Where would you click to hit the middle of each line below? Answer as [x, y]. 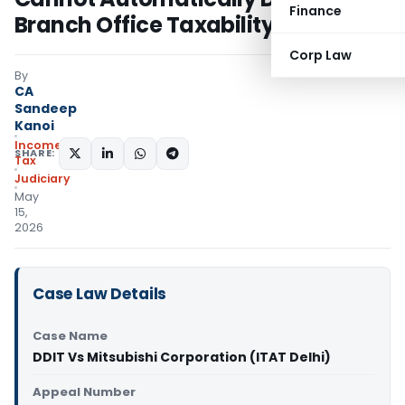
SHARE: [35, 153]
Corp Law [320, 55]
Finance [316, 11]
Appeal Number [84, 392]
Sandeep [46, 108]
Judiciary [42, 179]
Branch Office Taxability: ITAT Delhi [202, 25]
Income [38, 145]
